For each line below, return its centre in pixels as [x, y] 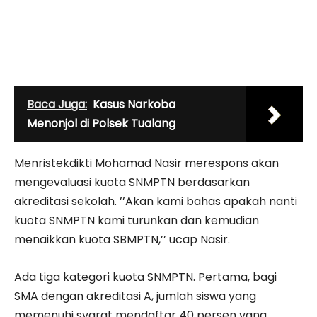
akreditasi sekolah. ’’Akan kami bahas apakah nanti [156, 201]
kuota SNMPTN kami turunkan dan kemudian [137, 220]
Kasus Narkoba [134, 104]
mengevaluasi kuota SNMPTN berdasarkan [132, 182]
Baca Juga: [57, 104]
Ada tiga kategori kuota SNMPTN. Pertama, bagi [145, 277]
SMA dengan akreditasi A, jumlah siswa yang [135, 296]
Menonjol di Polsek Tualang [101, 123]
